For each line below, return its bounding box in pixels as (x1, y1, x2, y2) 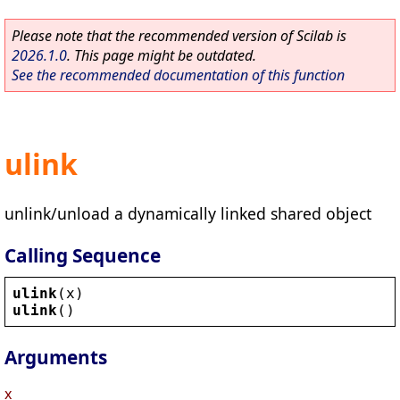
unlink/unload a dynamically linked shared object (4, 202, 371, 224)
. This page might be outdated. (67, 46, 256, 65)
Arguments (4, 345, 107, 371)
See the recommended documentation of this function (12, 65, 345, 85)
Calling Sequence (4, 242, 161, 268)
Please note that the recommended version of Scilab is (12, 26, 346, 46)
